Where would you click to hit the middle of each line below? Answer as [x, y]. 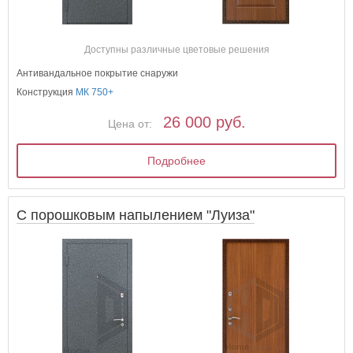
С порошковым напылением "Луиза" [136, 216]
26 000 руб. [204, 123]
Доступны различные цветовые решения [176, 50]
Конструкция [46, 93]
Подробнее [177, 161]
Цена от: [130, 124]
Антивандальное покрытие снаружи [98, 74]
